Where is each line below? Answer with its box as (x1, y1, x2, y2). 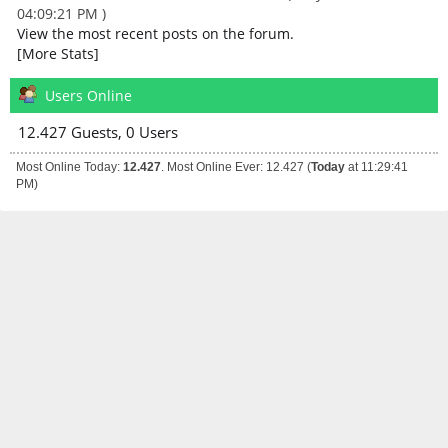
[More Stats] (17, 43, 99, 63)
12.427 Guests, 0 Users (17, 121, 178, 143)
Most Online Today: (15, 160, 123, 175)
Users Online (45, 85, 132, 105)
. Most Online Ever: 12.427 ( (160, 160, 311, 175)
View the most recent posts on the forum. (17, 23, 294, 43)
